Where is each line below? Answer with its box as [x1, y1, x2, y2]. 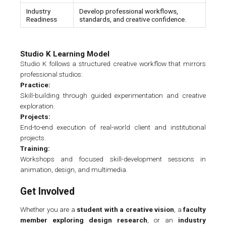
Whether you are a [20, 205, 77, 213]
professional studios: [20, 70, 83, 78]
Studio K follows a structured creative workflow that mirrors [20, 59, 206, 68]
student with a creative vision [77, 205, 174, 213]
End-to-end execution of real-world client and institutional [20, 123, 206, 131]
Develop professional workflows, [79, 7, 178, 15]
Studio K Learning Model [20, 49, 109, 59]
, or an [147, 215, 178, 224]
